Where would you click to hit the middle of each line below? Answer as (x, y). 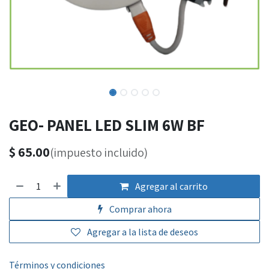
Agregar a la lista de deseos (143, 232)
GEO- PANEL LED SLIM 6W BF (107, 125)
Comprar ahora (139, 209)
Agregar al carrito (171, 186)
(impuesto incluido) (99, 153)
